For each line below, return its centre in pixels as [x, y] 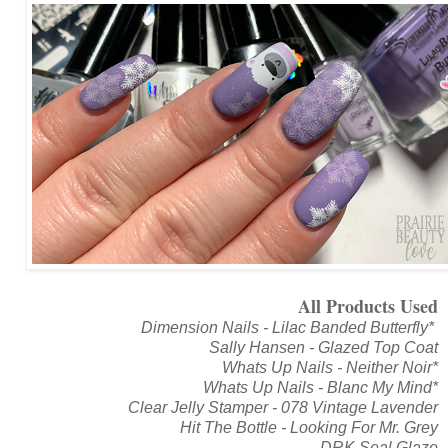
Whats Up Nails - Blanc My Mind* [320, 387]
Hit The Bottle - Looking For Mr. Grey [309, 427]
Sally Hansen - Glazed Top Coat [323, 347]
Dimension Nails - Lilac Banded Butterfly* [289, 327]
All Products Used [368, 305]
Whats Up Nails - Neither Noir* [330, 367]
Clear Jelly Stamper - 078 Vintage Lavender [283, 407]
